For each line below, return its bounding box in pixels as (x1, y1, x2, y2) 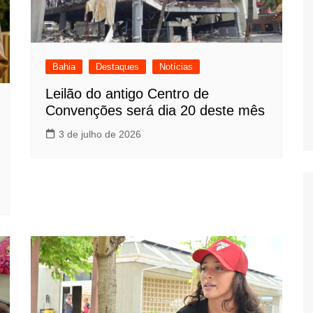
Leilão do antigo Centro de (45, 85, 209, 101)
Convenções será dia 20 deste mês (45, 102, 265, 118)
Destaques (96, 61, 139, 72)
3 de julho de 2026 (59, 128, 141, 140)
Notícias (159, 61, 193, 72)
